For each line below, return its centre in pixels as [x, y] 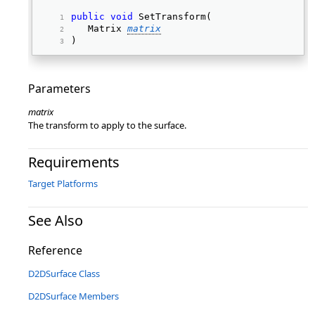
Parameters [59, 89]
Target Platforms [63, 184]
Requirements [74, 162]
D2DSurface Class [64, 274]
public [88, 17]
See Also [56, 220]
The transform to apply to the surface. [107, 125]
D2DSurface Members [73, 296]
